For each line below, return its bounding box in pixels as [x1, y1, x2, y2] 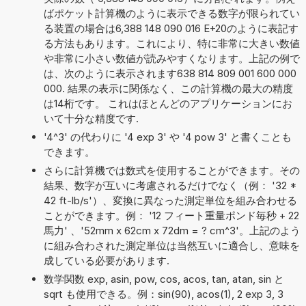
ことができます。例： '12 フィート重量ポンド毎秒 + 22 [43, 208, 299, 222]
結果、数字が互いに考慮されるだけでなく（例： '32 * [43, 178, 296, 192]
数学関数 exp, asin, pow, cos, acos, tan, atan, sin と [43, 272, 284, 286]
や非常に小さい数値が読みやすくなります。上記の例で [43, 51, 300, 65]
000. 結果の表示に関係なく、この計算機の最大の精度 [43, 81, 293, 95]
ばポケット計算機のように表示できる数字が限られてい [43, 6, 300, 20]
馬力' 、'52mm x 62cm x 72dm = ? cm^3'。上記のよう [43, 223, 301, 237]
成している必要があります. [43, 253, 169, 267]
